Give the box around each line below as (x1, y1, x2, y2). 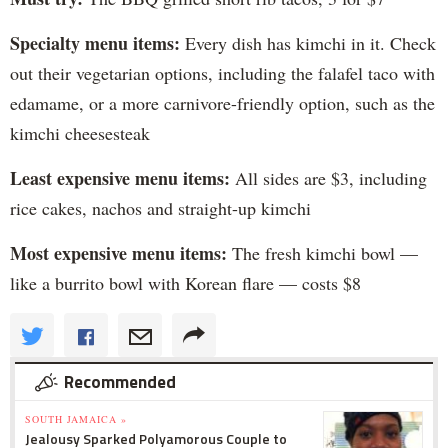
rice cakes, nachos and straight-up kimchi (10, 195, 311, 220)
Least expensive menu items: (10, 164, 230, 191)
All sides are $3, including (230, 165, 427, 190)
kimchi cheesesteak (10, 120, 150, 145)
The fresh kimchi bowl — (227, 240, 418, 265)
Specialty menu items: (10, 29, 180, 56)
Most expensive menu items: (10, 239, 227, 266)
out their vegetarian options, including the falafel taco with (10, 60, 435, 85)
